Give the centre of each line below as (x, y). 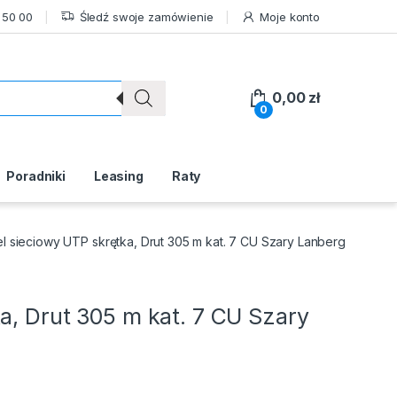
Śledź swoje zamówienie (146, 16)
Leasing (118, 176)
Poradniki (36, 176)
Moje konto (290, 16)
